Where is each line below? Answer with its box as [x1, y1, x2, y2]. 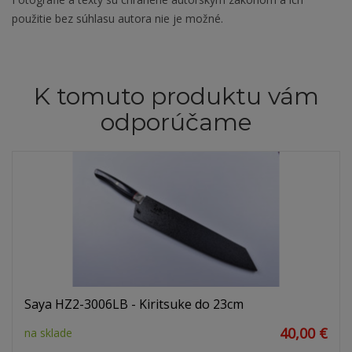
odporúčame [100, 108, 252, 137]
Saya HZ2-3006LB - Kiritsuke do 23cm [24, 295, 244, 313]
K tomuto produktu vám [33, 82, 319, 112]
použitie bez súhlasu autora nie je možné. [12, 11, 223, 27]
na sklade [24, 325, 72, 341]
